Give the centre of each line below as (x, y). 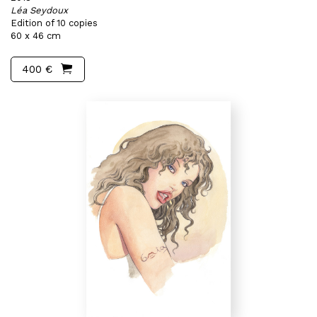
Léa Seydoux (39, 10)
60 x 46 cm (36, 36)
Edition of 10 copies (54, 23)
